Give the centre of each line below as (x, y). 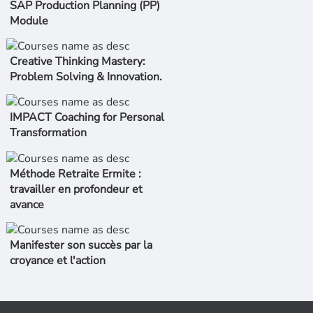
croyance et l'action (57, 261)
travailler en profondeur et (76, 189)
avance (27, 204)
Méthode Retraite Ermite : (75, 174)
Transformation (48, 133)
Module (29, 21)
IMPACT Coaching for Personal (87, 118)
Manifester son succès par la (81, 246)
